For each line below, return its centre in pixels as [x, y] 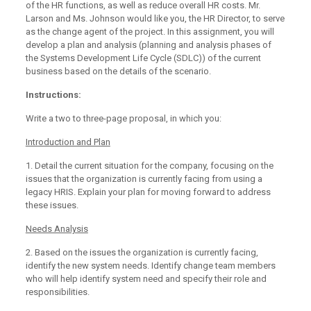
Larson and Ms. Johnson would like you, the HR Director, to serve [155, 18]
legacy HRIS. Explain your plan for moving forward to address [148, 192]
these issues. [52, 205]
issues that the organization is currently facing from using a [144, 179]
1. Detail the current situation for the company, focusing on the [149, 166]
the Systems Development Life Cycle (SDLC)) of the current [143, 58]
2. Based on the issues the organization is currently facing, [142, 252]
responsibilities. [57, 292]
